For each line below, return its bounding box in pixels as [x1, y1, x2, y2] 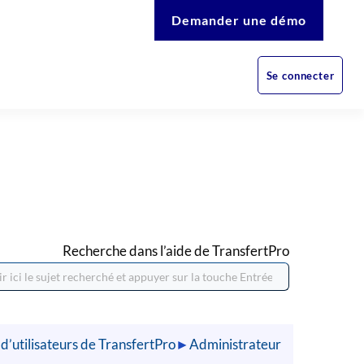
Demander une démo [171, 12, 306, 28]
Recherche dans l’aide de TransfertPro [63, 241, 289, 259]
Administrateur [189, 336, 281, 353]
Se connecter [266, 68, 335, 82]
